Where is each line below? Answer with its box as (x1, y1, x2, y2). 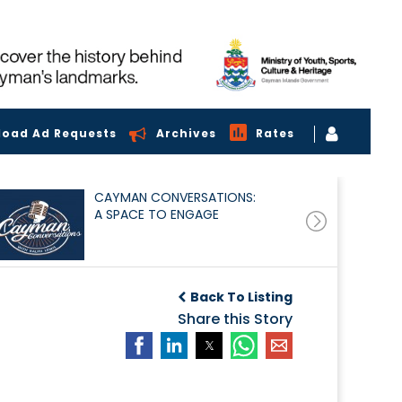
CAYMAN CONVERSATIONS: (93, 188, 256, 206)
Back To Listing (190, 287, 293, 306)
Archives (156, 126, 216, 142)
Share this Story (178, 308, 293, 329)
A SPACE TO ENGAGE (93, 205, 219, 223)
